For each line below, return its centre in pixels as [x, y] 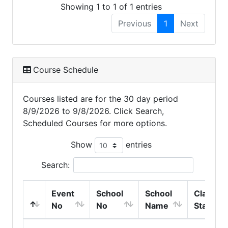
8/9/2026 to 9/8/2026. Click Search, [93, 111]
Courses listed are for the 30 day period [101, 98]
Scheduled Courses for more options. [95, 123]
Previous [135, 23]
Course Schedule [66, 69]
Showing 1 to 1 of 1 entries [111, 6]
